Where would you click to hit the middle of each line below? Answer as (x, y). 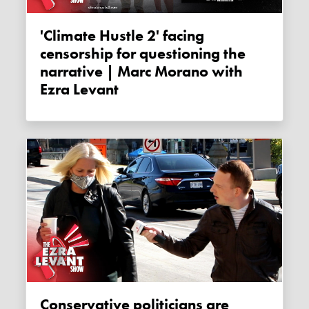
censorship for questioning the (143, 54)
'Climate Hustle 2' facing (47, 36)
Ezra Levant (80, 90)
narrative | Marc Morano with (142, 72)
